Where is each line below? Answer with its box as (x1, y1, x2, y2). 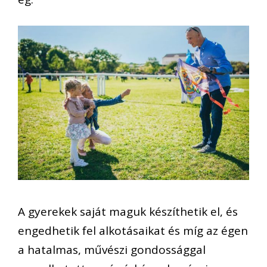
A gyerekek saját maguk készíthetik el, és (18, 204, 238, 220)
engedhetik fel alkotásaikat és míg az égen (18, 223, 248, 239)
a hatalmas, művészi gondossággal (18, 242, 206, 258)
